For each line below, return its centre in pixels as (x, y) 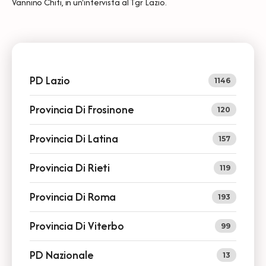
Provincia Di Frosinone (82, 109)
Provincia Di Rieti (70, 167)
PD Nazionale (62, 255)
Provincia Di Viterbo (77, 226)
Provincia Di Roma (73, 197)
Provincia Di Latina (74, 138)
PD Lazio (50, 80)
